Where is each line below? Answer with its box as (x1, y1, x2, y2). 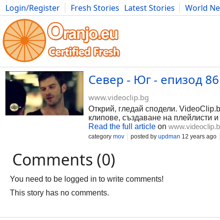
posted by (131, 133, 158, 140)
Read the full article (88, 122, 156, 131)
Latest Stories (124, 2, 175, 13)
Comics (59, 13, 86, 24)
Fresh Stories (71, 2, 119, 13)
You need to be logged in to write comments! (10, 175, 164, 183)
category (88, 133, 113, 140)
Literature (182, 13, 219, 24)
